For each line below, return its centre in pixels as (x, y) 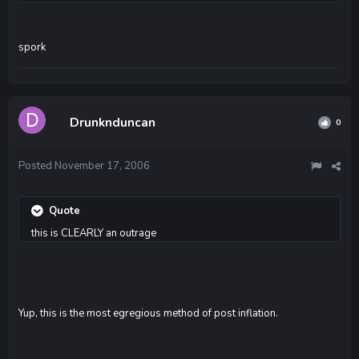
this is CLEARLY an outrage (94, 233)
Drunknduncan (113, 122)
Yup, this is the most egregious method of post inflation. (148, 313)
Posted (36, 165)
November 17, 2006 (102, 165)
